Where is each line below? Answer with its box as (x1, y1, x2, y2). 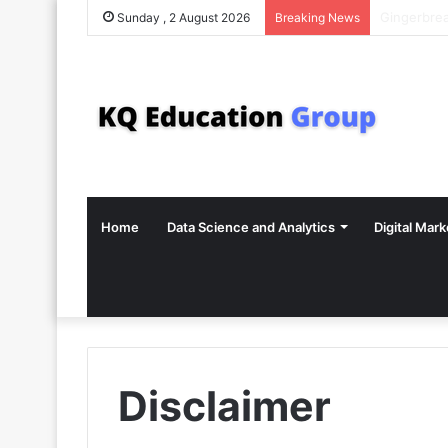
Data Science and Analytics (167, 219, 335, 235)
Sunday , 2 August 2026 (114, 10, 250, 25)
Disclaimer (118, 381, 331, 431)
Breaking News (275, 10, 360, 25)
